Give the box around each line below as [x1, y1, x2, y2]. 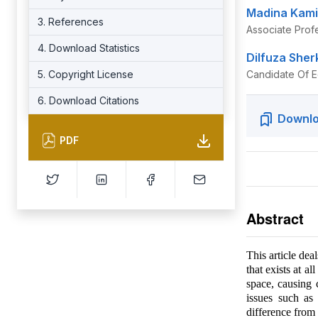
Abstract [246, 208, 304, 229]
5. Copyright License [38, 68, 133, 80]
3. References [38, 16, 104, 28]
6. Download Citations [38, 94, 139, 106]
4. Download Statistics [38, 42, 140, 54]
